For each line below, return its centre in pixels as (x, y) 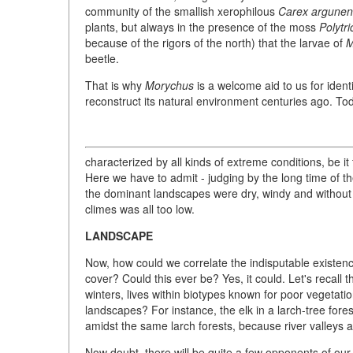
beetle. (102, 58)
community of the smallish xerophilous (182, 11)
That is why (115, 85)
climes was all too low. (140, 208)
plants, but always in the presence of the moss (202, 26)
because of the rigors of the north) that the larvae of (216, 42)
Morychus (169, 85)
